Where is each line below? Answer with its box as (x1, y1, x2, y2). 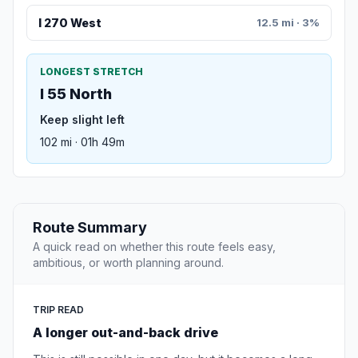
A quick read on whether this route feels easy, (33, 240, 276, 254)
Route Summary (33, 219, 147, 237)
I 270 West (38, 16, 101, 30)
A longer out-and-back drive (33, 324, 218, 341)
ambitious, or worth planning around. (33, 256, 224, 270)
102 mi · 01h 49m (40, 135, 125, 149)
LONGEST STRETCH (40, 66, 143, 78)
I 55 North (40, 86, 112, 103)
